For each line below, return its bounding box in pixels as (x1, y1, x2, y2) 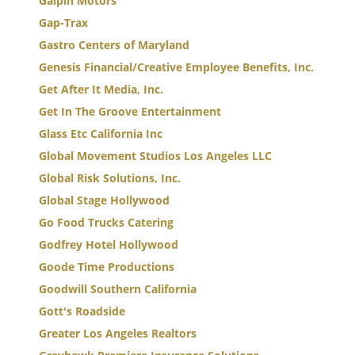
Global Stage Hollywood (39, 193, 170, 208)
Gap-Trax (39, 15, 88, 30)
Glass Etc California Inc (39, 126, 162, 141)
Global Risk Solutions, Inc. (39, 170, 181, 185)
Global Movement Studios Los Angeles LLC (39, 148, 272, 163)
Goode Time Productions (39, 259, 174, 274)
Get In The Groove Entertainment (39, 104, 221, 119)
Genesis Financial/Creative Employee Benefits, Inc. (39, 59, 314, 74)
